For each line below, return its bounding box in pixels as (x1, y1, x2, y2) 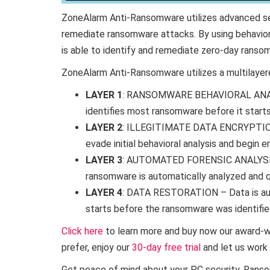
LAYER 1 (86, 89, 122, 101)
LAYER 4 (86, 187, 122, 198)
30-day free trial (132, 242, 201, 253)
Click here (61, 225, 103, 237)
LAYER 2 (86, 122, 122, 133)
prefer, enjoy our (61, 242, 132, 253)
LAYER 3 (86, 154, 122, 166)
